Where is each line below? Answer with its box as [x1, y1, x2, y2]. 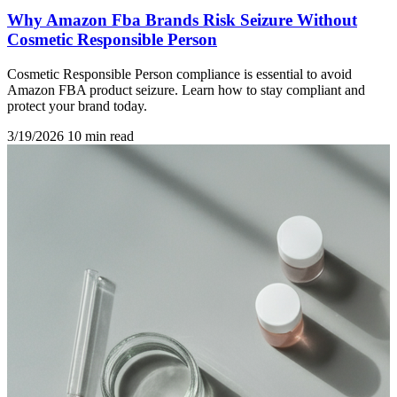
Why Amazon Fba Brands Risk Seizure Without [7, 11, 357, 30]
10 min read [67, 128, 134, 144]
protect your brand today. [7, 98, 147, 114]
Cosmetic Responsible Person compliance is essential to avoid [7, 66, 352, 82]
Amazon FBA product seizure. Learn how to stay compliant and [7, 82, 365, 98]
